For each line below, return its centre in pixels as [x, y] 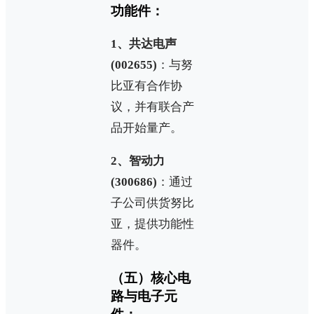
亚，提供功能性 [152, 224]
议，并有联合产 [152, 107]
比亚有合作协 [146, 86]
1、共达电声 [144, 44]
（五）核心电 [151, 278]
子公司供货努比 [152, 203]
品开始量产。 [146, 128]
